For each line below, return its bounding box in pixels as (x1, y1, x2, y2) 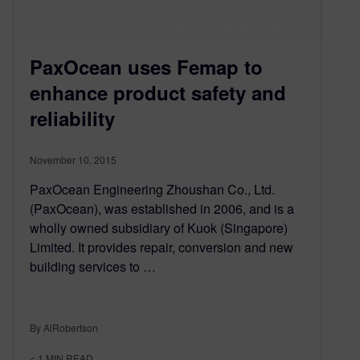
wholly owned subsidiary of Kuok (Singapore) (30, 218, 288, 237)
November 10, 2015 (30, 152, 117, 166)
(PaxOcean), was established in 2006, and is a (30, 198, 294, 218)
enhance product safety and (30, 78, 286, 106)
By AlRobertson (30, 320, 98, 334)
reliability (30, 104, 115, 132)
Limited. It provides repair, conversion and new (30, 237, 293, 256)
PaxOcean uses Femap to (30, 52, 263, 80)
